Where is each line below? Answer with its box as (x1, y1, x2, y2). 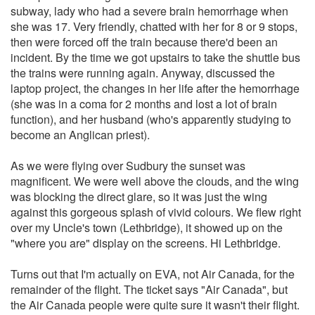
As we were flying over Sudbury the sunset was (11, 157, 245, 174)
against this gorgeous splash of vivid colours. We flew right (11, 204, 301, 220)
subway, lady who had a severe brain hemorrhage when (11, 3, 288, 19)
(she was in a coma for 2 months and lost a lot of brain (11, 96, 277, 112)
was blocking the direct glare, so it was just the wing (11, 188, 267, 205)
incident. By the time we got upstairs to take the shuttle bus (11, 49, 300, 65)
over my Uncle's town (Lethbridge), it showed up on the (11, 219, 283, 236)
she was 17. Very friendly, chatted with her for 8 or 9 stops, (11, 18, 297, 34)
